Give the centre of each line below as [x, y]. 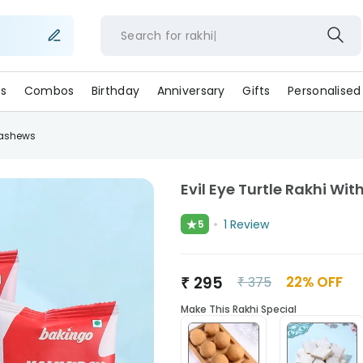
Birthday [115, 91]
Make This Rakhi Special [238, 309]
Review [249, 224]
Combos [49, 91]
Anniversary [191, 91]
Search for [151, 35]
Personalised [325, 91]
